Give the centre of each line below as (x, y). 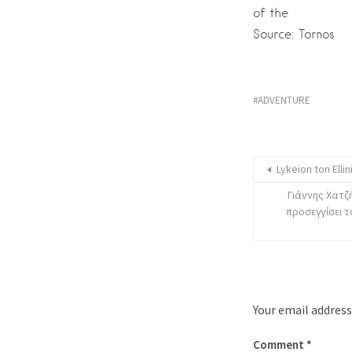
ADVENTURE (284, 100)
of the (271, 13)
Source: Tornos (294, 34)
